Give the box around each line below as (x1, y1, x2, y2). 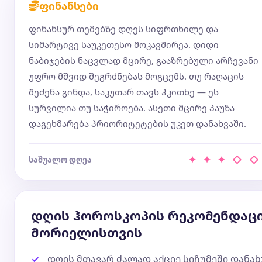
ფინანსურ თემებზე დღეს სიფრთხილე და (29, 23, 218, 35)
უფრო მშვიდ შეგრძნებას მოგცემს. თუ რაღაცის (29, 70, 244, 82)
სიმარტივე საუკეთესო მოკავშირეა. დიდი (29, 39, 219, 50)
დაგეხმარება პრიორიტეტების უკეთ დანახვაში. (29, 118, 246, 129)
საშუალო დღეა (29, 154, 92, 165)
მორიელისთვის (31, 224, 142, 241)
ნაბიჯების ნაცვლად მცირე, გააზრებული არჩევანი (29, 54, 258, 66)
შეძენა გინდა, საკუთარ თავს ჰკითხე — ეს (29, 86, 219, 98)
